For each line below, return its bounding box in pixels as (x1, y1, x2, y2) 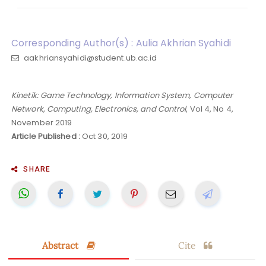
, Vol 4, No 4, (186, 103, 233, 115)
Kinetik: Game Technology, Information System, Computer (11, 90, 233, 102)
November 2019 (11, 117, 72, 129)
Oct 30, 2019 (80, 131, 128, 142)
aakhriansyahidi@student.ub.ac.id (22, 52, 157, 64)
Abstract (42, 239, 81, 252)
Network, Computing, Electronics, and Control (11, 103, 186, 115)
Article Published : (11, 131, 80, 142)
